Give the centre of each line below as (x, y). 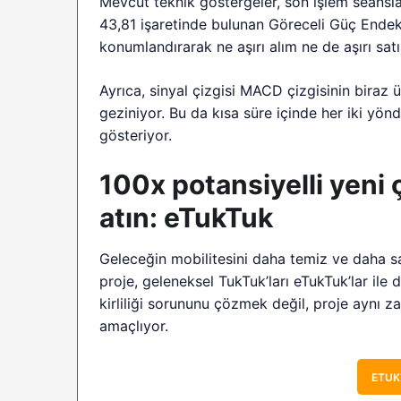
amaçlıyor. (134, 325)
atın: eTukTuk (186, 217)
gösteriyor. (136, 135)
